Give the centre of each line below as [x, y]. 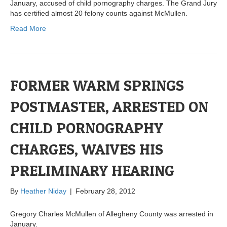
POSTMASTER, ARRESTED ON [109, 107]
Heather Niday [43, 191]
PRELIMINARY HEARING [92, 171]
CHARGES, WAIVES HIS [87, 149]
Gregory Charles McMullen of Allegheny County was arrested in [112, 214]
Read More [28, 29]
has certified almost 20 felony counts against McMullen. [99, 13]
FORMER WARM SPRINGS [97, 85]
